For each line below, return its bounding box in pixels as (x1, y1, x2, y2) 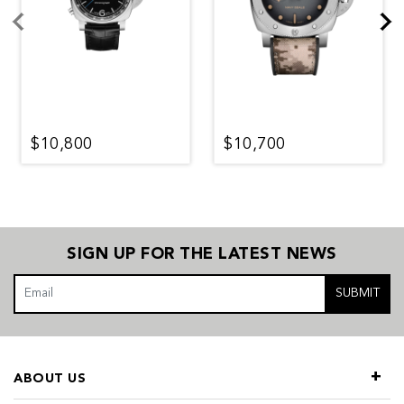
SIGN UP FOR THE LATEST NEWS (67, 245, 337, 262)
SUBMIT (335, 287, 381, 300)
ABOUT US (14, 372, 86, 385)
